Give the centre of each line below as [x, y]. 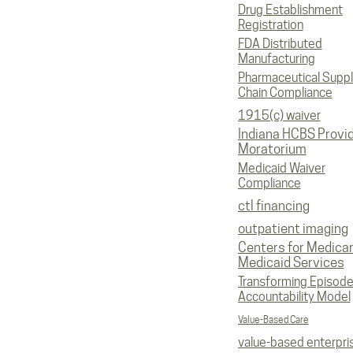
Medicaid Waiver [281, 168]
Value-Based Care [273, 320]
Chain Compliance [285, 93]
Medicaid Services [291, 262]
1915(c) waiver [279, 115]
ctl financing [273, 206]
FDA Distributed [280, 44]
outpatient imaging [293, 229]
